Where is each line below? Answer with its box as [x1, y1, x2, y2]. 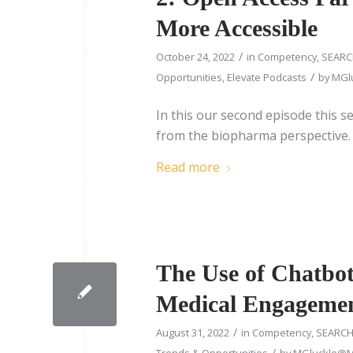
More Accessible [156, 15, 318, 42]
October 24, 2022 [156, 50, 235, 65]
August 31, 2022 [156, 325, 229, 340]
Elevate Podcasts [227, 70, 307, 85]
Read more [156, 158, 220, 176]
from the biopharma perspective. [156, 126, 351, 144]
